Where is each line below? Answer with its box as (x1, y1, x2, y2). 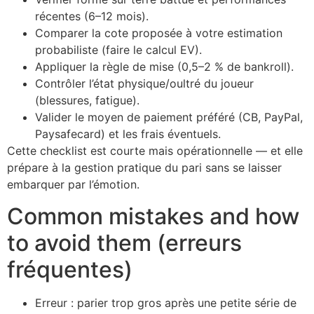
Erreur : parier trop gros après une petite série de (35, 295, 296, 310)
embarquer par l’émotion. (7, 177, 139, 192)
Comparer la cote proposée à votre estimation (35, 26, 282, 41)
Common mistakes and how (7, 202, 299, 230)
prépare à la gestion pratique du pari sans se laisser (7, 161, 282, 175)
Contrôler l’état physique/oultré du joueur (35, 76, 254, 91)
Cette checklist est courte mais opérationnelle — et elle (7, 144, 303, 158)
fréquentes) (7, 255, 132, 283)
